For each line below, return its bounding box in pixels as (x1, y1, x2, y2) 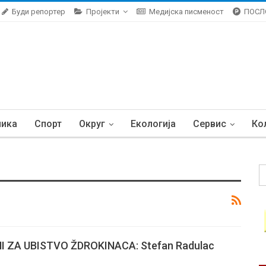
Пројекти (86, 7, 119, 16)
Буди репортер (12, 7, 65, 16)
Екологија (131, 118, 176, 129)
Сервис (193, 118, 226, 129)
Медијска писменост (149, 7, 224, 16)
